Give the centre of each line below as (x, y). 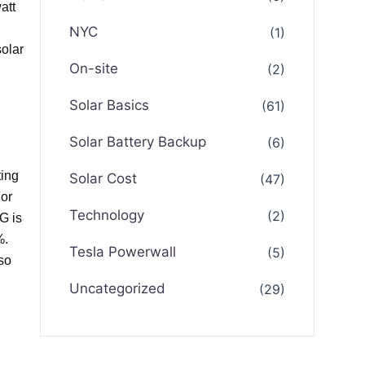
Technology (107, 215)
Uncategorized (118, 288)
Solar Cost (103, 178)
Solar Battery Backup (138, 142)
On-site (94, 68)
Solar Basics (110, 105)
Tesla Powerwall (123, 252)
